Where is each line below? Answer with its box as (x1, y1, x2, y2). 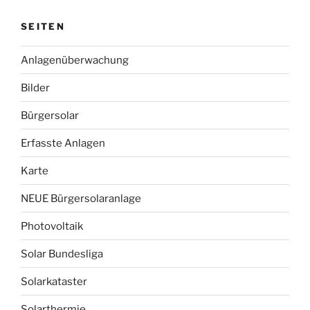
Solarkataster (21, 275, 87, 288)
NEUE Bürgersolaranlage (21, 192, 141, 205)
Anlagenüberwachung (21, 53, 129, 66)
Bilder (21, 81, 50, 94)
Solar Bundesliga (21, 247, 103, 260)
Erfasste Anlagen (21, 136, 105, 149)
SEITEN (21, 20, 66, 32)
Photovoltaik (21, 219, 83, 232)
